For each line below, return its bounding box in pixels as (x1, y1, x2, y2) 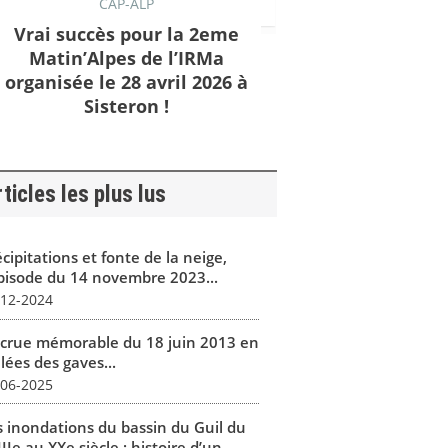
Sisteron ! (83, 93, 169, 118)
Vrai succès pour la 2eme (13, 21, 239, 46)
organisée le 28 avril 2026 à (4, 69, 248, 94)
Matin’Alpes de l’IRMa (28, 45, 224, 70)
